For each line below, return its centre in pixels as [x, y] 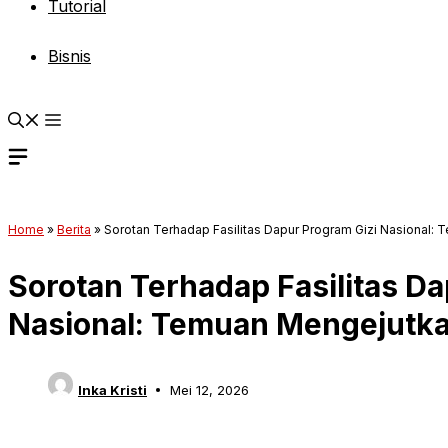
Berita [74, 229]
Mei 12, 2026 [209, 389]
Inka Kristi [112, 389]
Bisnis [69, 56]
